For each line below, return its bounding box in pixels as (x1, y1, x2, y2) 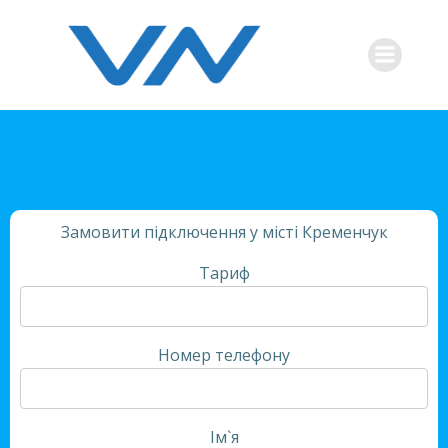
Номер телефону (158, 343, 290, 366)
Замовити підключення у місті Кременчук (60, 220, 388, 243)
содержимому (223, 48, 333, 70)
